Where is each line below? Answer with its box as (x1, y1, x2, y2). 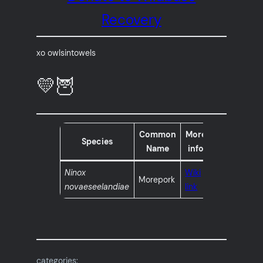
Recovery (102, 11, 161, 29)
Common (139, 129, 176, 140)
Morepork (139, 174, 176, 186)
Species (82, 136, 113, 147)
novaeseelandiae (65, 181, 130, 193)
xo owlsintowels (36, 47, 96, 58)
